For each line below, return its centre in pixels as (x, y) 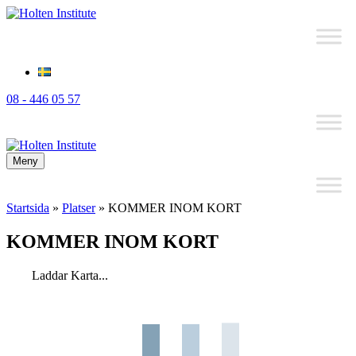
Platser (79, 208)
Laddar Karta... (70, 275)
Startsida (28, 208)
